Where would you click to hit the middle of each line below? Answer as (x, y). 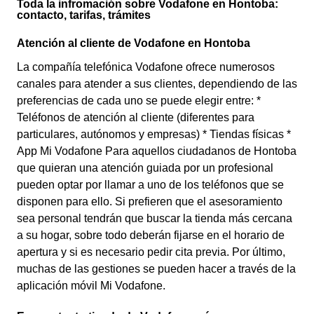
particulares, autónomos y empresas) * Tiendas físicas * (154, 134)
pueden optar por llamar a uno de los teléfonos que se (150, 185)
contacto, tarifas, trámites (84, 15)
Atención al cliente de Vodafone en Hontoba (134, 43)
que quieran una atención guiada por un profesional (145, 168)
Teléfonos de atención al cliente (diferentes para (136, 117)
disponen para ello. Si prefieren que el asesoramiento (150, 202)
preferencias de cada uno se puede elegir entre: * (139, 101)
